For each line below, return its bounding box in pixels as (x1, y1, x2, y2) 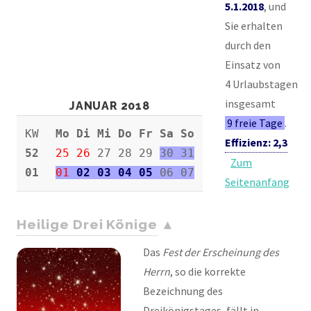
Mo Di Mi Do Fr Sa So (56, 126, 194, 140)
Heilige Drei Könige (17, 216, 158, 232)
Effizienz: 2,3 (225, 135, 287, 149)
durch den (225, 37, 271, 52)
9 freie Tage (227, 115, 283, 130)
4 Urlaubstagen (225, 76, 298, 91)
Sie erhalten (225, 18, 283, 33)
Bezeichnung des (143, 284, 223, 299)
